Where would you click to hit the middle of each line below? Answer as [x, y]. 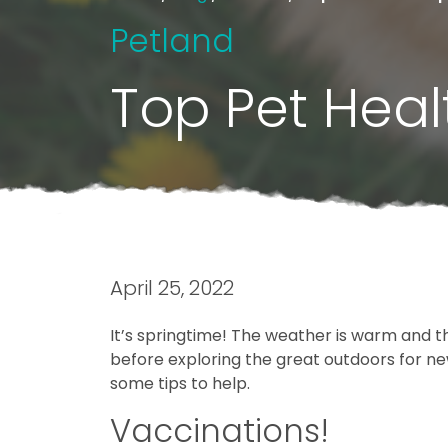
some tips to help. [182, 384]
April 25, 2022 [172, 288]
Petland [172, 41]
